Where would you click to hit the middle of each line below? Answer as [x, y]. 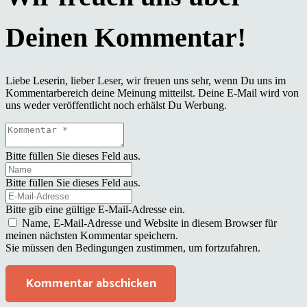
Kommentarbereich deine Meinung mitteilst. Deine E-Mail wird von [152, 93]
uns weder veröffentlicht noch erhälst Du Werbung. [116, 106]
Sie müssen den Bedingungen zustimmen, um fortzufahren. [133, 248]
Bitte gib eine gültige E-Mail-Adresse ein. [95, 210]
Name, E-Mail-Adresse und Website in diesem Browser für [149, 223]
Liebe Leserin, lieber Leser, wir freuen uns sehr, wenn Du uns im [146, 81]
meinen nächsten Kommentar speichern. [92, 236]
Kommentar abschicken [91, 283]
